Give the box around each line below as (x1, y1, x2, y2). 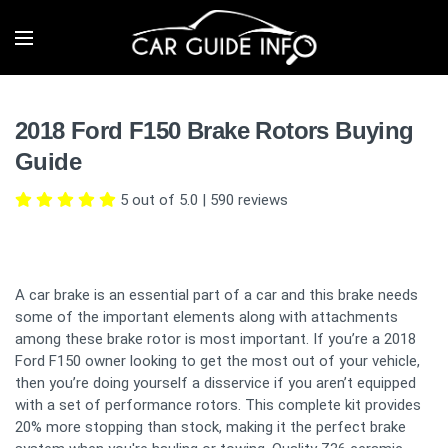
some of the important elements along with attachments (15, 308, 398, 326)
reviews (234, 191, 288, 209)
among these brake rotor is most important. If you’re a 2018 (15, 330, 416, 348)
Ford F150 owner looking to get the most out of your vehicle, (15, 352, 420, 370)
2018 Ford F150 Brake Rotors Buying (15, 117, 414, 144)
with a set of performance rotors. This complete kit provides (15, 396, 421, 414)
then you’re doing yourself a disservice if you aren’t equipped (15, 374, 416, 392)
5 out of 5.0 (120, 191, 198, 209)
